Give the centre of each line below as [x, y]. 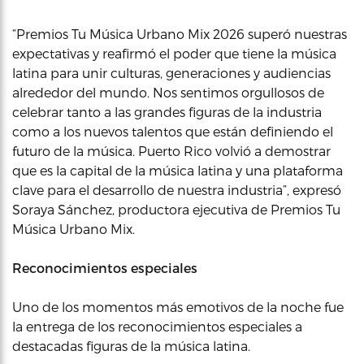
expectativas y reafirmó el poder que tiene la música [174, 53]
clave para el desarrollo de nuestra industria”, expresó [177, 189]
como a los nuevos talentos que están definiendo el [173, 131]
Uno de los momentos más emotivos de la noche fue [178, 306]
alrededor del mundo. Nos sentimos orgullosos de [168, 92]
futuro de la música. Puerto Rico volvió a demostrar [171, 150]
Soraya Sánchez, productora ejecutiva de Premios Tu [176, 209]
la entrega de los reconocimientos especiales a [157, 326]
